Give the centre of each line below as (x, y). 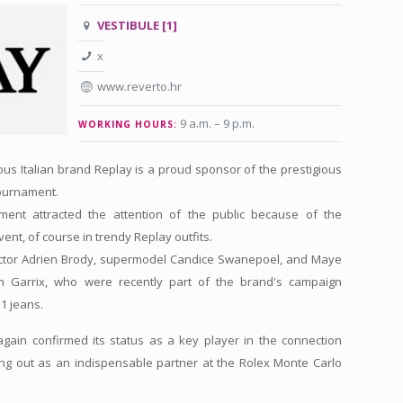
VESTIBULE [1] (138, 25)
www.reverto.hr (140, 86)
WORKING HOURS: (128, 124)
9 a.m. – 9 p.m (216, 123)
